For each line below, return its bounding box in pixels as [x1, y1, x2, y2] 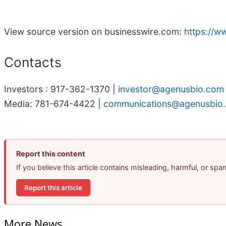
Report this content [16, 149, 85, 158]
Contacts [4, 53, 62, 70]
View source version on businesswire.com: [4, 26, 184, 37]
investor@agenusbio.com [118, 84, 224, 95]
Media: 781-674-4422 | [4, 98, 103, 109]
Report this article [24, 183, 82, 192]
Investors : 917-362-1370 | [4, 84, 118, 95]
